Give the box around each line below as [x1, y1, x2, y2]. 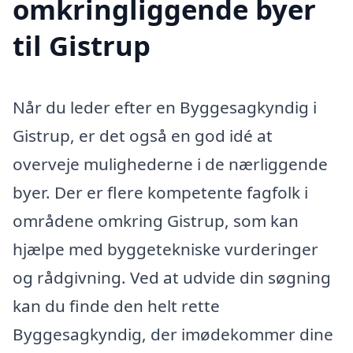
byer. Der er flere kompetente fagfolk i [13, 181, 308, 204]
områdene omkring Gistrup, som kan [13, 210, 299, 232]
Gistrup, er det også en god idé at [13, 124, 273, 147]
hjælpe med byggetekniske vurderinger [13, 238, 318, 261]
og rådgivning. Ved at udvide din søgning [13, 266, 331, 289]
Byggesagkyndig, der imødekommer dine [13, 323, 333, 346]
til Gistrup [13, 27, 150, 65]
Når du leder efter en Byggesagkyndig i [13, 96, 317, 119]
